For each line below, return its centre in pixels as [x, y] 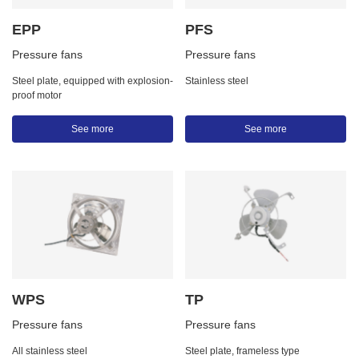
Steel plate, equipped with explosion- [93, 81]
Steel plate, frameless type [242, 351]
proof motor [37, 95]
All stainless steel [50, 351]
